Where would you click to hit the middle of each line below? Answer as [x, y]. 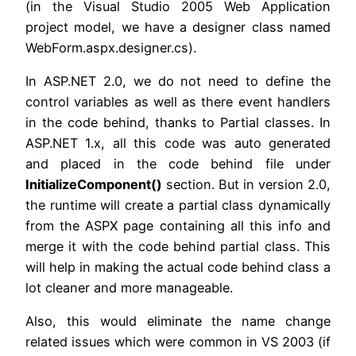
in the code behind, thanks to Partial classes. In [178, 122]
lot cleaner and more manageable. [129, 287]
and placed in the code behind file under [178, 163]
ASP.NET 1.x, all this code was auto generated [178, 143]
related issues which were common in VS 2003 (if [178, 342]
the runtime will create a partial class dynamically [178, 205]
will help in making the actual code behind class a [178, 267]
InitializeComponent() [94, 184]
